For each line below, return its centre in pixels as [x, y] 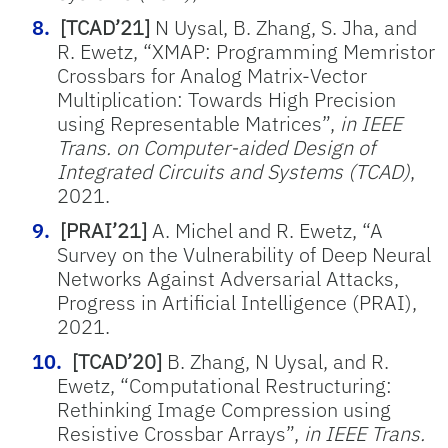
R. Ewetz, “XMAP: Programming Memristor [246, 51]
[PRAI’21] [103, 230]
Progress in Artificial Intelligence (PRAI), [237, 302]
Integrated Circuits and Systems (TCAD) [233, 171]
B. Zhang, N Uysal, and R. [275, 361]
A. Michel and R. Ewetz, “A [265, 230]
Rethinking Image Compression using [224, 409]
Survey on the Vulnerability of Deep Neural [244, 254]
